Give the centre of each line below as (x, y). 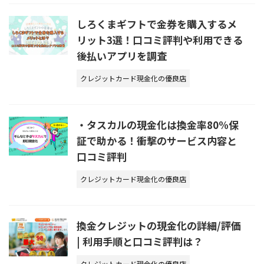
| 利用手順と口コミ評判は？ (140, 241)
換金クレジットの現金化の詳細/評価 (159, 225)
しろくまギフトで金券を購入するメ (157, 24)
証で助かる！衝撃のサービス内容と (157, 140)
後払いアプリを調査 (122, 55)
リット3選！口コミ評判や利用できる (160, 39)
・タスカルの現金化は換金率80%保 (158, 124)
